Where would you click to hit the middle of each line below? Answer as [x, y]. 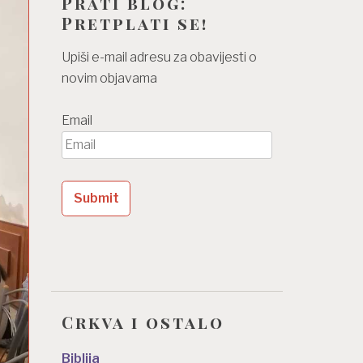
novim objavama [109, 78]
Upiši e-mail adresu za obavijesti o [159, 57]
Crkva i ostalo [143, 322]
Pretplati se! [135, 23]
